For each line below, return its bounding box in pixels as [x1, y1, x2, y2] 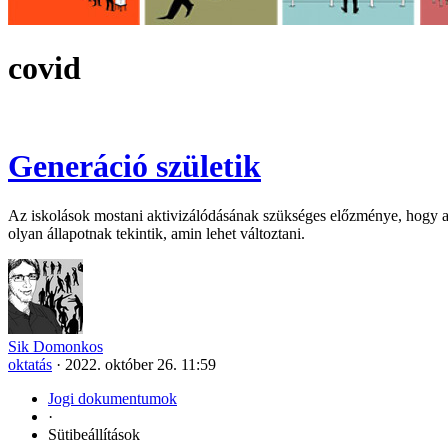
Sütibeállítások [48, 425, 140, 443]
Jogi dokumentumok [48, 389, 177, 407]
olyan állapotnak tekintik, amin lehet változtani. [8, 224, 305, 242]
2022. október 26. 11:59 [65, 355, 216, 373]
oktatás [8, 355, 52, 373]
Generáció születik [8, 148, 261, 185]
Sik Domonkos [8, 337, 103, 355]
